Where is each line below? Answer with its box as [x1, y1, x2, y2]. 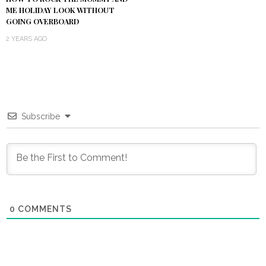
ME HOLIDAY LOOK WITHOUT [6, 5, 115, 15]
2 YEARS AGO [6, 35, 47, 43]
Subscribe [21, 112, 60, 122]
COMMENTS [15, 204, 72, 214]
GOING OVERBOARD [6, 17, 79, 27]
